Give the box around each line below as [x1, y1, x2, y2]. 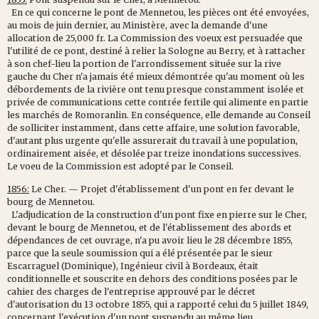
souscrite [83, 273, 124, 284]
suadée [254, 32, 285, 43]
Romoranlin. [75, 109, 129, 120]
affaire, [166, 122, 197, 133]
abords [250, 221, 281, 233]
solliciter [20, 122, 59, 133]
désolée [111, 147, 145, 159]
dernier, [74, 19, 108, 31]
